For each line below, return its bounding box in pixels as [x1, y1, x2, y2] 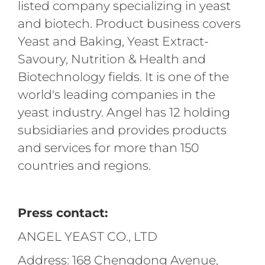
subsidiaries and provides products [17, 122, 227, 138]
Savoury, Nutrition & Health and [17, 51, 206, 67]
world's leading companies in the [17, 87, 215, 102]
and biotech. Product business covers [17, 16, 241, 31]
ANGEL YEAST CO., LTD [17, 229, 157, 244]
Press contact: [17, 205, 108, 221]
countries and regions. [17, 158, 151, 173]
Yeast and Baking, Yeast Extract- [17, 34, 209, 49]
